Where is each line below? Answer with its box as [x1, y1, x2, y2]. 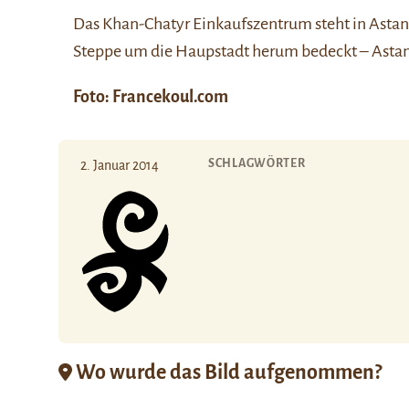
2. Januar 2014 [80, 158, 159, 173]
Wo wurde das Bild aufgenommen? [72, 361, 382, 383]
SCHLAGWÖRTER [208, 157, 306, 170]
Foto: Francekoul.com [73, 88, 231, 106]
